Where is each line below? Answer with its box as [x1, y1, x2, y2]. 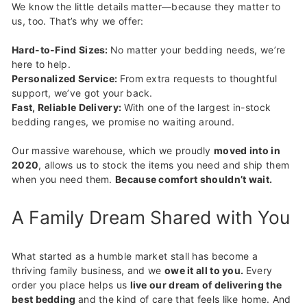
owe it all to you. [164, 265, 246, 277]
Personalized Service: [12, 73, 120, 85]
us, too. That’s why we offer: [12, 15, 144, 27]
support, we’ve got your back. [12, 87, 153, 99]
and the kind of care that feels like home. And [77, 293, 291, 306]
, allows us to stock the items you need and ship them [38, 159, 290, 171]
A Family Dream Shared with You [12, 206, 290, 229]
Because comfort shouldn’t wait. [115, 173, 273, 186]
